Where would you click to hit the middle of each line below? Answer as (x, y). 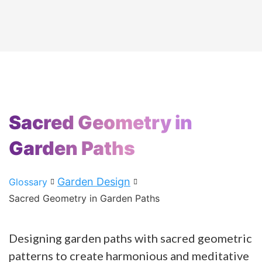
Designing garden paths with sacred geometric (130, 238)
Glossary (28, 182)
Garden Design (94, 181)
